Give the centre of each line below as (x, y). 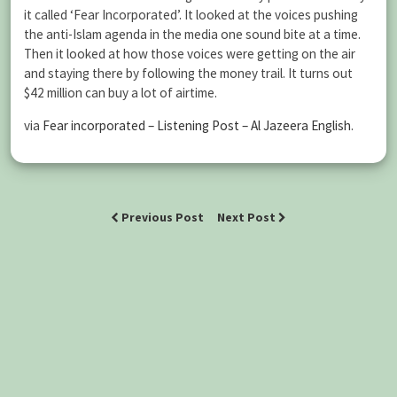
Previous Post (163, 217)
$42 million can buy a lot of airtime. (121, 93)
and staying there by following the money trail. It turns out (188, 74)
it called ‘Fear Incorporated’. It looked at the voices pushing (191, 15)
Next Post (248, 217)
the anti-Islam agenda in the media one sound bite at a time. (192, 35)
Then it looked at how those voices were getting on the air (190, 54)
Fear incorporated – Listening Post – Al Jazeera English (197, 126)
